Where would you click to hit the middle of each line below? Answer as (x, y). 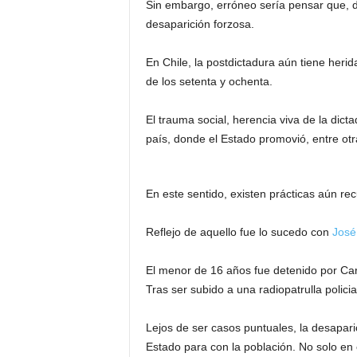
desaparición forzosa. (200, 24)
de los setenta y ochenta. (209, 81)
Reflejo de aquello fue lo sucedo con (239, 232)
